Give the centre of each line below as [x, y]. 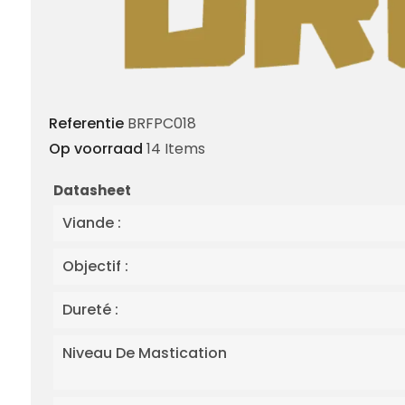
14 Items [176, 148]
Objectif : [95, 266]
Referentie [86, 123]
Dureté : [90, 309]
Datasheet [92, 190]
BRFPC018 [162, 123]
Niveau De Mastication [145, 353]
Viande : [92, 222]
